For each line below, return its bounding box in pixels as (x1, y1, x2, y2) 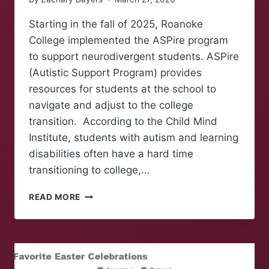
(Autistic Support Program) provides (29, 66, 202, 79)
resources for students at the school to (29, 82, 216, 95)
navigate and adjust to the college (29, 98, 193, 111)
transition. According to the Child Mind (29, 115, 217, 127)
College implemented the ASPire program (29, 34, 228, 46)
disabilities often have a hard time (29, 147, 193, 160)
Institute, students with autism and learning (29, 131, 238, 144)
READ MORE (29, 192, 81, 202)
